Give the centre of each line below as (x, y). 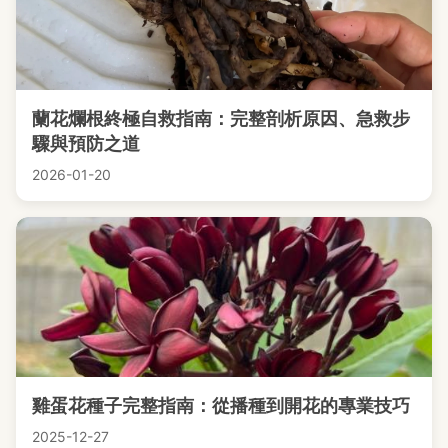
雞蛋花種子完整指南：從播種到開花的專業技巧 (221, 406)
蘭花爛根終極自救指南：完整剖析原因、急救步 (221, 119)
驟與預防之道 (86, 144)
